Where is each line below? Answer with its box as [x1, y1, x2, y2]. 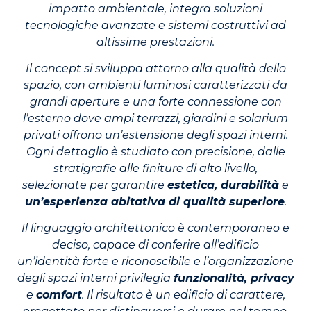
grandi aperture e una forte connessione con [29, 95, 282, 109]
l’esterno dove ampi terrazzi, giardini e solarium [23, 112, 288, 126]
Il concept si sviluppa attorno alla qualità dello [25, 62, 286, 76]
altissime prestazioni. [96, 35, 215, 49]
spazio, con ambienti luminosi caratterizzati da [24, 78, 287, 92]
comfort [35, 288, 82, 302]
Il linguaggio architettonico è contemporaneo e [22, 221, 289, 235]
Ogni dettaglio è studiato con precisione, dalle [26, 145, 285, 159]
